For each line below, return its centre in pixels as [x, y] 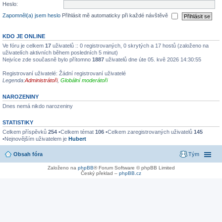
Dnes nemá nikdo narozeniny [38, 106]
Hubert [77, 139]
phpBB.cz [130, 173]
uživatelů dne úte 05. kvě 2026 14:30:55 [153, 59]
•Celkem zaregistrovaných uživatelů [149, 132]
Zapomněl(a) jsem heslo [31, 16]
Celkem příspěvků [25, 132]
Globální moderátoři [84, 80]
